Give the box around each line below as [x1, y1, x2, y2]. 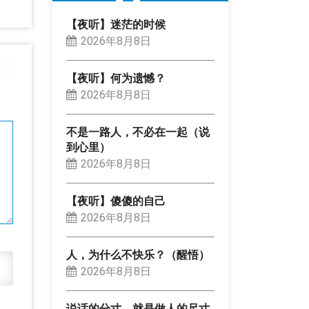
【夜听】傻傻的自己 [66, 195, 166, 208]
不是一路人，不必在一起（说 [66, 126, 210, 139]
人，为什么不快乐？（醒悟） [66, 248, 210, 262]
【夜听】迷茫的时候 [66, 18, 166, 32]
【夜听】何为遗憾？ [66, 72, 166, 86]
